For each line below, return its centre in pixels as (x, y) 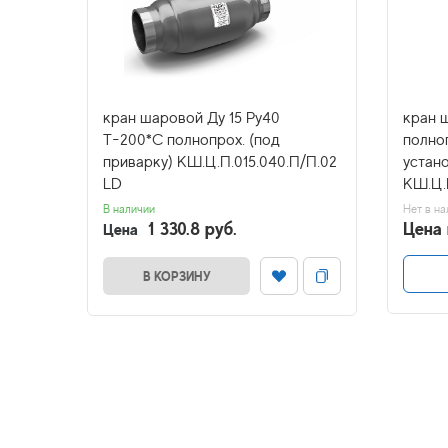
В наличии (129, 209)
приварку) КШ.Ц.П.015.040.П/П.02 (220, 162)
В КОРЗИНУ (176, 276)
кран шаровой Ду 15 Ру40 (191, 118)
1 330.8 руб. (192, 228)
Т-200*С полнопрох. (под (191, 140)
